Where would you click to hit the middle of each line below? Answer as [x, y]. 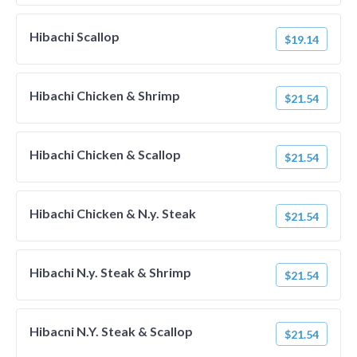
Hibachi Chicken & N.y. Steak [113, 213]
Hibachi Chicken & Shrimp [105, 95]
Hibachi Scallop [75, 36]
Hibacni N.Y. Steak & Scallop [111, 331]
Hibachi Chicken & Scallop [105, 154]
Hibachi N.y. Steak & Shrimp [110, 272]
